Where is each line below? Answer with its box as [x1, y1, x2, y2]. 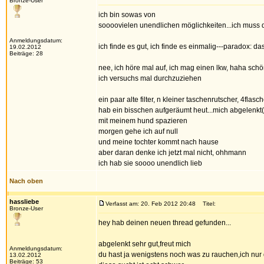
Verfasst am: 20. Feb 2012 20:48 [105, 200, 196, 207]
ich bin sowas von [98, 11, 156, 19]
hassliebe [9, 198, 39, 205]
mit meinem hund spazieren [98, 117, 187, 125]
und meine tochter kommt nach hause [98, 138, 219, 146]
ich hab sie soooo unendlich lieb [98, 159, 202, 167]
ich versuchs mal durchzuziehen [98, 74, 202, 82]
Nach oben [9, 177, 43, 184]
